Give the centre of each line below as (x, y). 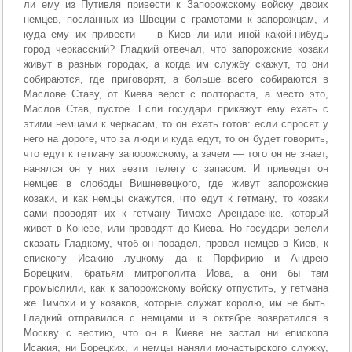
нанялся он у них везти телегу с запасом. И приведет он (176, 168)
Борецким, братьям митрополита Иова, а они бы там (176, 273)
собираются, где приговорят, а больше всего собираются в (176, 79)
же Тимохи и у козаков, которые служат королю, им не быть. (176, 302)
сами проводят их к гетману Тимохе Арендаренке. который (176, 213)
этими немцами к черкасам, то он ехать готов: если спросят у (176, 123)
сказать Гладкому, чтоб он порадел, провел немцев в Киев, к (176, 243)
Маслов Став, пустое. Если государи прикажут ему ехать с (176, 108)
